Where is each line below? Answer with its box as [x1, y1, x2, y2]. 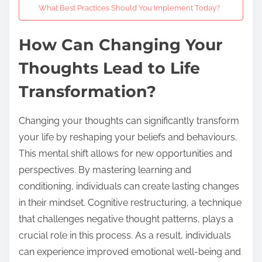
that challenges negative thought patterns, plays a [19, 213, 233, 225]
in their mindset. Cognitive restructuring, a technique [19, 196, 242, 208]
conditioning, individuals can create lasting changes [19, 180, 239, 192]
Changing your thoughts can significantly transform [19, 115, 239, 126]
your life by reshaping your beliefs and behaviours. [19, 131, 237, 143]
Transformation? [19, 81, 156, 101]
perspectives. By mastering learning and [19, 164, 191, 175]
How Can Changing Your [19, 35, 223, 54]
